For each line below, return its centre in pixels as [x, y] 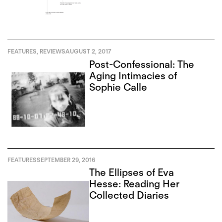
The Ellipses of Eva [132, 173]
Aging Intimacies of [133, 76]
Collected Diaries [129, 195]
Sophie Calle [118, 87]
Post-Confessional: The [142, 64]
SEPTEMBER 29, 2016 [66, 160]
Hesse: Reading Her [135, 184]
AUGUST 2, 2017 [88, 51]
